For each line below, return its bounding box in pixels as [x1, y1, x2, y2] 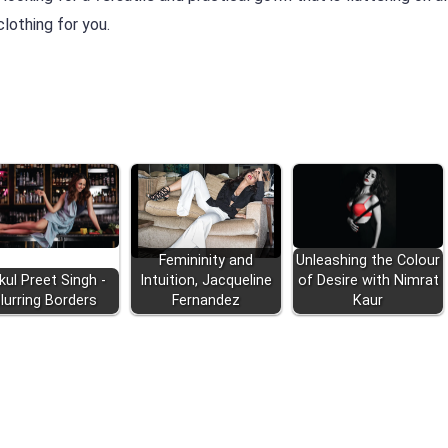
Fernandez [172, 292, 240, 310]
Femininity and [159, 252, 253, 270]
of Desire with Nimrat [297, 272, 439, 290]
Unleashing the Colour [296, 252, 440, 270]
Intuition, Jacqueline [140, 272, 272, 290]
